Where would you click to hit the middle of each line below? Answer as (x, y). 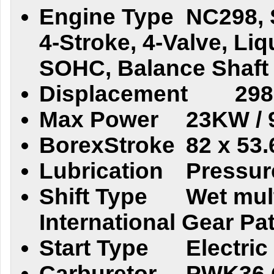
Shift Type (93, 197)
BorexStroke (107, 145)
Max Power (99, 120)
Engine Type (106, 17)
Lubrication (101, 171)
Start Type (94, 248)
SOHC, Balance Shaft (154, 68)
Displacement (113, 94)
